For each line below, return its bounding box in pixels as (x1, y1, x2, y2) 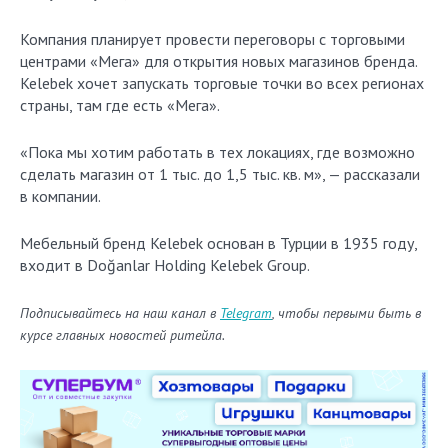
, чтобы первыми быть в (272, 304, 421, 322)
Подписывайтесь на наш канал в (20, 304, 220, 322)
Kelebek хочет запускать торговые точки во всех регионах (20, 73, 424, 93)
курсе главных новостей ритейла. (20, 326, 225, 344)
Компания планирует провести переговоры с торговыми (20, 29, 405, 49)
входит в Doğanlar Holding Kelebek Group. (20, 255, 310, 275)
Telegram (220, 304, 272, 322)
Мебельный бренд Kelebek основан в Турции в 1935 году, (20, 233, 417, 253)
